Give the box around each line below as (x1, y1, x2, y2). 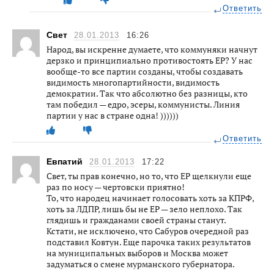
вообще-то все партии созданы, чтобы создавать (46, 65, 243, 77)
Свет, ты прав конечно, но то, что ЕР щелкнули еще (46, 169, 251, 182)
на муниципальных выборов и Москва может (46, 246, 228, 259)
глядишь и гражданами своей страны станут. (46, 213, 226, 226)
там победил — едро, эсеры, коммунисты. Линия (46, 98, 240, 110)
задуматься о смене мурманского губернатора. (46, 257, 235, 270)
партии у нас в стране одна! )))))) (46, 109, 179, 121)
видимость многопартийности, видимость (46, 76, 220, 88)
